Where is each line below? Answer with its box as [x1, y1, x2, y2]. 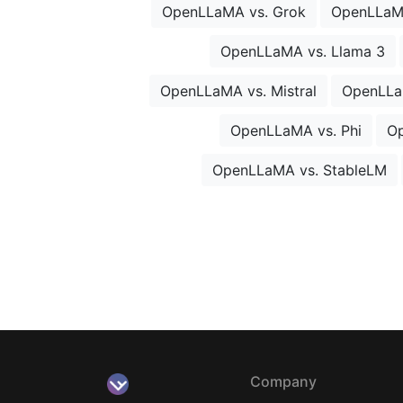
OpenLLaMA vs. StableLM [212, 161, 387, 180]
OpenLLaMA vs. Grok [162, 3, 306, 22]
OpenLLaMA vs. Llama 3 [220, 42, 385, 61]
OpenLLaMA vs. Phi [230, 121, 362, 140]
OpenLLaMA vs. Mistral [159, 82, 317, 101]
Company [249, 372, 317, 391]
